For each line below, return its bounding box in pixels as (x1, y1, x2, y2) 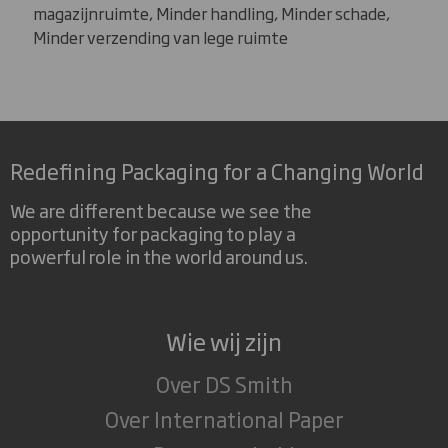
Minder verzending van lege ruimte (33, 25, 288, 50)
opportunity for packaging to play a (10, 218, 296, 246)
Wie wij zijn (166, 322, 282, 358)
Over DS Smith (155, 367, 293, 399)
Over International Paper (104, 402, 344, 434)
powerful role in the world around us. (10, 241, 308, 269)
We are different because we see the (10, 195, 312, 223)
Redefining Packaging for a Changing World (10, 155, 424, 187)
